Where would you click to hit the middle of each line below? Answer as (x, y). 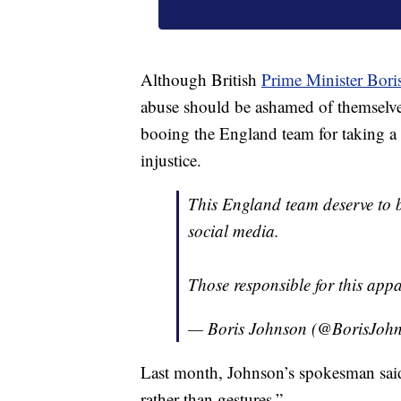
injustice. (171, 159)
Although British (201, 79)
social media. (234, 230)
